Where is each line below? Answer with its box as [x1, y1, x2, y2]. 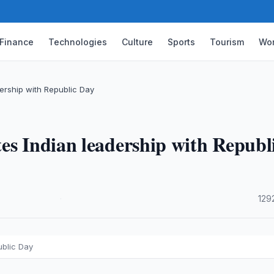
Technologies [48, 36, 108, 47]
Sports [168, 36, 196, 47]
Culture [122, 36, 154, 47]
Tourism [210, 36, 245, 47]
